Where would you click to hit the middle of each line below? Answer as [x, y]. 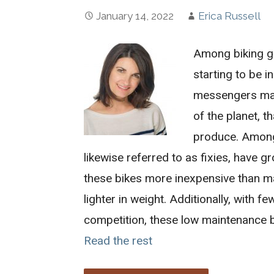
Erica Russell [230, 16]
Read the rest [118, 240]
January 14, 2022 [135, 16]
